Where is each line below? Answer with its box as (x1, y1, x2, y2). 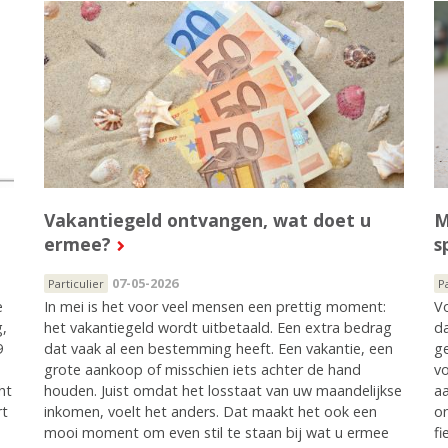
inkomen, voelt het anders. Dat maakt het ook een (43, 402, 377, 422)
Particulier (47, 276, 104, 292)
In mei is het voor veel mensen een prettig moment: (43, 297, 386, 317)
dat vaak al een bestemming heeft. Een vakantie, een (43, 339, 393, 359)
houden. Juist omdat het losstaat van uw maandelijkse (43, 381, 402, 401)
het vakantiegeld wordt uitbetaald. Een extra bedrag (43, 318, 392, 338)
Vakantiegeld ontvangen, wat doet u (43, 208, 371, 233)
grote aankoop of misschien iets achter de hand (43, 360, 361, 380)
